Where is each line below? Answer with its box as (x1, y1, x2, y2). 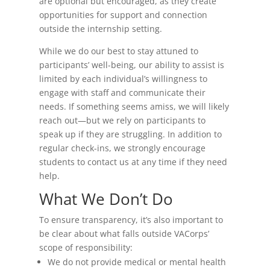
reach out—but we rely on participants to (39, 115, 206, 126)
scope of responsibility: (39, 242, 133, 253)
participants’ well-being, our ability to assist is (39, 59, 224, 71)
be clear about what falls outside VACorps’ (39, 228, 209, 239)
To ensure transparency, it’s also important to (39, 214, 223, 225)
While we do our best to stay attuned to (39, 45, 198, 57)
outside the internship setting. (39, 23, 162, 34)
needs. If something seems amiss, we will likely (39, 101, 229, 112)
